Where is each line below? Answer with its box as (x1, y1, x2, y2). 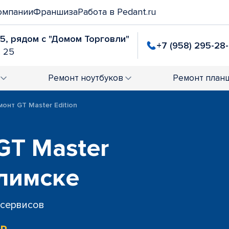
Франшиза (33, 6, 78, 17)
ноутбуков (81, 73, 123, 83)
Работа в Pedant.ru (78, 6, 156, 17)
